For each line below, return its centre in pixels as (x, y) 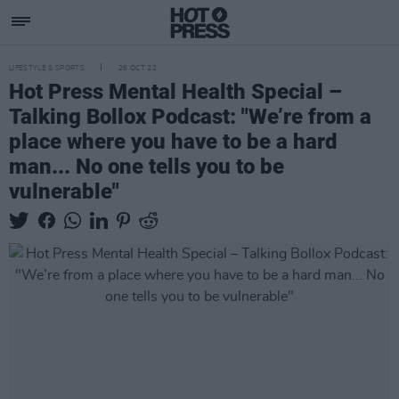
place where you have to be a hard (173, 142)
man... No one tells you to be (147, 167)
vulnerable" (64, 191)
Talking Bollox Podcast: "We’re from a (190, 117)
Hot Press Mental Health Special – (175, 92)
